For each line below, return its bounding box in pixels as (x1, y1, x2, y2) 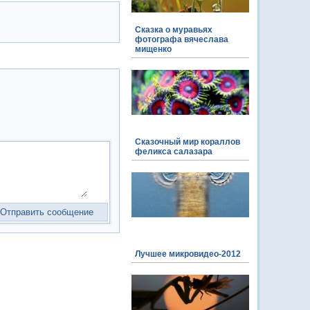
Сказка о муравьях (135, 25, 212, 35)
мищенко (135, 44, 172, 54)
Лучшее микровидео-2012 (135, 249, 241, 259)
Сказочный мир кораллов (135, 137, 240, 147)
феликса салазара (135, 147, 212, 156)
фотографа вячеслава (135, 35, 228, 44)
